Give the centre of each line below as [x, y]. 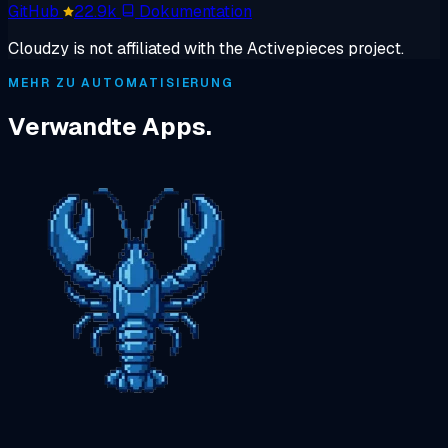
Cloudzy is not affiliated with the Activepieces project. [206, 49]
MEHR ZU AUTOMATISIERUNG [121, 83]
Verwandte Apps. [110, 127]
